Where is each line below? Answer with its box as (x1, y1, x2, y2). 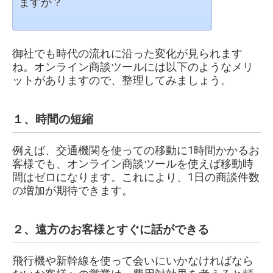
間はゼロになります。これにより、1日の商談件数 (12, 171, 260, 184)
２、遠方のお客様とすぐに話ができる (12, 223, 209, 237)
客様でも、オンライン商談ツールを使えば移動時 (12, 157, 253, 171)
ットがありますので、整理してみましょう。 (12, 74, 232, 87)
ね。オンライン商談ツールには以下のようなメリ (12, 60, 253, 74)
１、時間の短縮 (12, 113, 93, 127)
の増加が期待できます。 (12, 184, 133, 197)
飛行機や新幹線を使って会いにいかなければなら (12, 254, 253, 268)
